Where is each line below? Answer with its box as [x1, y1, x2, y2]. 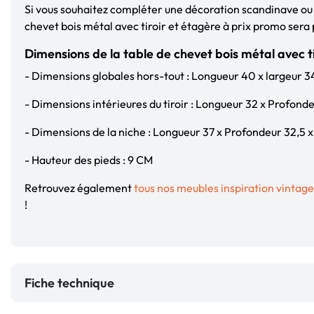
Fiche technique [25, 274, 114, 291]
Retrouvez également [25, 180, 134, 195]
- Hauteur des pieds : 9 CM [25, 152, 153, 167]
